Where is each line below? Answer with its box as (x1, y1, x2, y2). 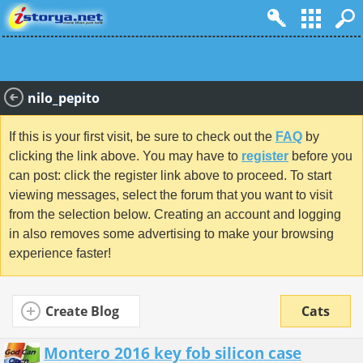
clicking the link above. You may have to (9, 149, 241, 164)
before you (288, 149, 352, 164)
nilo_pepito (28, 89, 100, 107)
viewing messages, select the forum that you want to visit (9, 188, 332, 203)
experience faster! (9, 246, 111, 261)
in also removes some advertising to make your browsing (9, 227, 334, 241)
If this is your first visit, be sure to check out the (9, 130, 275, 144)
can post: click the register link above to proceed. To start (9, 169, 331, 183)
